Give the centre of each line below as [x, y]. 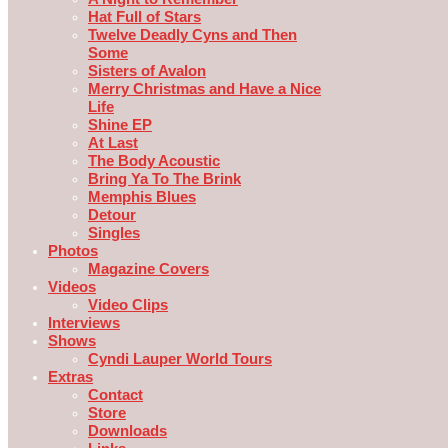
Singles [114, 232]
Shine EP [120, 124]
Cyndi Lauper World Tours [180, 358]
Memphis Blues [142, 196]
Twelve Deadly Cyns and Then [192, 34]
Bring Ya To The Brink [164, 178]
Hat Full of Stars [144, 16]
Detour [112, 214]
